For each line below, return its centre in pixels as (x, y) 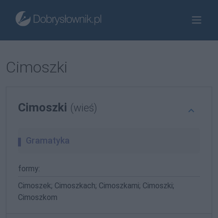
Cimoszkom (38, 197)
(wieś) (84, 108)
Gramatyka (48, 140)
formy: (29, 169)
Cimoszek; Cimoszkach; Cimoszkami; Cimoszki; (96, 185)
